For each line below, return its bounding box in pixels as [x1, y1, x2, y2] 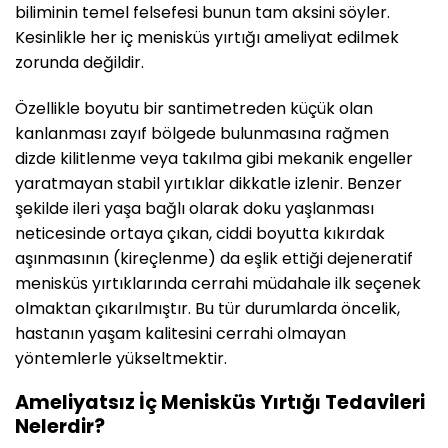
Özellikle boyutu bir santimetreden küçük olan [15, 96, 373, 120]
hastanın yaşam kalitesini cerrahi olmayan [15, 321, 346, 345]
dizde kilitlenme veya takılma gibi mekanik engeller [15, 146, 413, 170]
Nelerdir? [15, 413, 105, 441]
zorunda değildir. [15, 50, 144, 74]
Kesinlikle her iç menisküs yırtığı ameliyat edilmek [15, 25, 399, 49]
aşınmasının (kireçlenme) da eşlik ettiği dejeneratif [15, 246, 413, 270]
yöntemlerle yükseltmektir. [15, 346, 227, 370]
